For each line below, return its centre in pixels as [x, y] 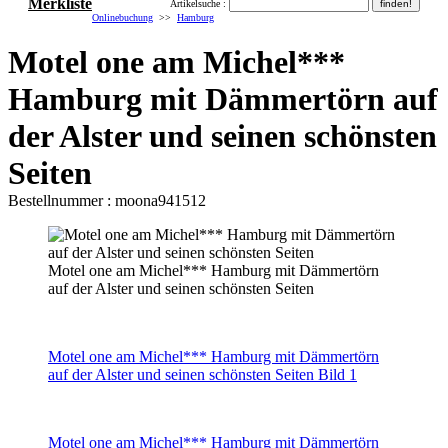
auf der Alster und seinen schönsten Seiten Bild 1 [202, 374]
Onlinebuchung [122, 17]
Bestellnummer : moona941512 [107, 200]
